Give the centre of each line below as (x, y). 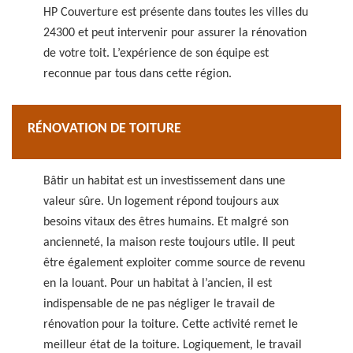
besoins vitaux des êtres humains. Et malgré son (166, 222)
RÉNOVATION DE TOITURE (104, 129)
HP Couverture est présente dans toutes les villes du (176, 13)
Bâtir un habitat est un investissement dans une (164, 181)
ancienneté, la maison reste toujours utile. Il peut (169, 243)
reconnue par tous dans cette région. (137, 74)
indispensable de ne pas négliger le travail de (159, 304)
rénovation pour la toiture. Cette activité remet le (171, 325)
